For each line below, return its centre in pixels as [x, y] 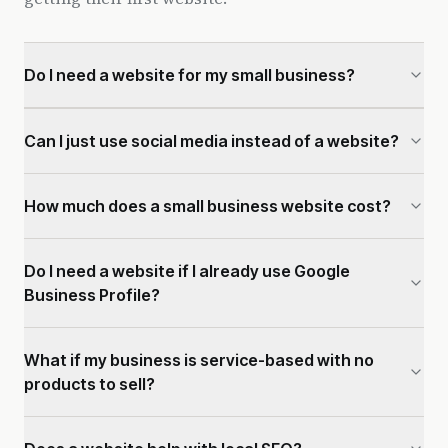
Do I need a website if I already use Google [187, 271]
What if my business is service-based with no [199, 360]
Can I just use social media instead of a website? [211, 141]
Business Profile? [92, 295]
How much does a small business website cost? [207, 206]
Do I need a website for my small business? [189, 75]
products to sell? [89, 384]
